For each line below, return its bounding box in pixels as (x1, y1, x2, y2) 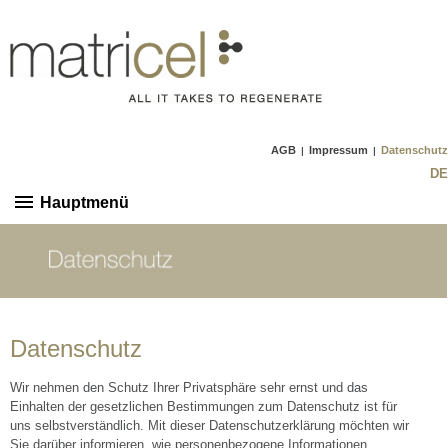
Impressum (309, 144, 368, 156)
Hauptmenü (40, 194, 129, 211)
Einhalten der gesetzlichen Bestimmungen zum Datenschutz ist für (10, 399, 397, 415)
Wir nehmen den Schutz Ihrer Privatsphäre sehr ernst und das (10, 380, 368, 396)
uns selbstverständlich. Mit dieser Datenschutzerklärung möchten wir (10, 418, 409, 434)
